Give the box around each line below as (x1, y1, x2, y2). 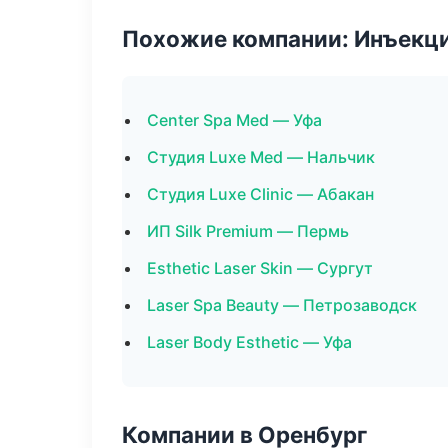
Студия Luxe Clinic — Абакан (147, 184, 374, 204)
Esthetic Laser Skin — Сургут (147, 258, 373, 278)
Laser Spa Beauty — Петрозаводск (147, 295, 417, 315)
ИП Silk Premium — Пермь (147, 221, 349, 241)
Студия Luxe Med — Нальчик (147, 147, 375, 167)
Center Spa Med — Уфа (147, 110, 322, 130)
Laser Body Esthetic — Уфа (147, 332, 352, 352)
